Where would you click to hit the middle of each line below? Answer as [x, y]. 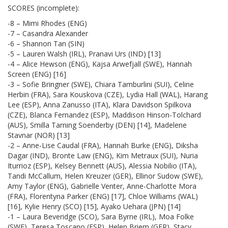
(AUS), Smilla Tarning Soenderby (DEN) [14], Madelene [97, 125]
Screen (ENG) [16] [37, 74]
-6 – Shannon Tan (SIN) [46, 43]
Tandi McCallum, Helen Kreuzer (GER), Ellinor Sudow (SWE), [105, 176]
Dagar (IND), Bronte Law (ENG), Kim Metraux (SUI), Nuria [103, 155]
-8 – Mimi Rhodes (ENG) [47, 23]
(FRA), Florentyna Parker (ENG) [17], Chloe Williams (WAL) [103, 196]
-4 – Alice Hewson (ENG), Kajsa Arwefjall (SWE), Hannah [100, 64]
